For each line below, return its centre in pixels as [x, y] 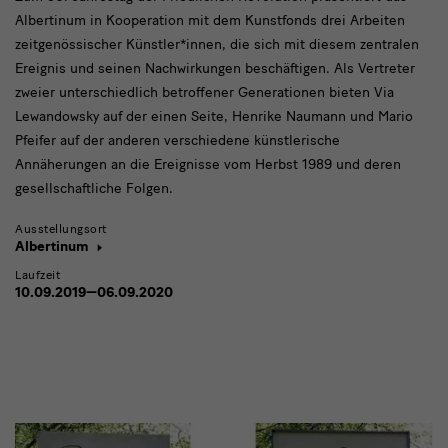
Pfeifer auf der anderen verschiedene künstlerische [177, 141]
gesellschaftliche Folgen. [94, 189]
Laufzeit [37, 275]
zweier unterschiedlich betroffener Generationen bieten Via [204, 93]
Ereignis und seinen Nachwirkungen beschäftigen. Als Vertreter [215, 69]
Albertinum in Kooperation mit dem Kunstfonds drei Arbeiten [210, 21]
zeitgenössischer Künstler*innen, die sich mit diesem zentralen [217, 45]
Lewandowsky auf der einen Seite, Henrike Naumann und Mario [214, 117]
